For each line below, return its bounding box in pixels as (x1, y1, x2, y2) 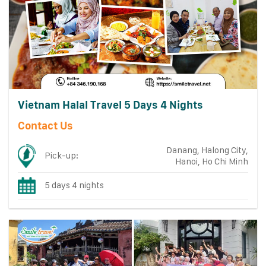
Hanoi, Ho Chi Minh (175, 156, 248, 167)
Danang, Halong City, (166, 144, 248, 156)
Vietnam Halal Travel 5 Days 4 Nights (17, 99, 203, 112)
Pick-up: (45, 150, 79, 161)
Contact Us (17, 119, 73, 132)
